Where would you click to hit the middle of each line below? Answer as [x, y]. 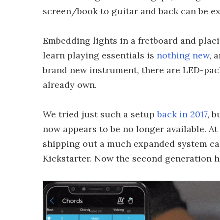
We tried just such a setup [100, 114]
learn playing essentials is [100, 55]
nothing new [183, 55]
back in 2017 [182, 114]
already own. [70, 85]
